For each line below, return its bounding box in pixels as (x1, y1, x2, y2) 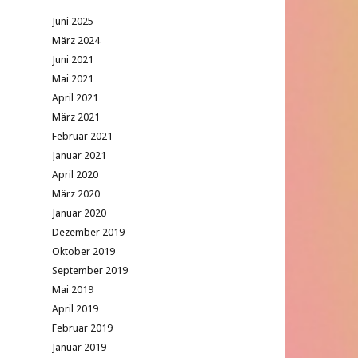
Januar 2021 (52, 149, 106, 161)
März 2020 (52, 188, 100, 200)
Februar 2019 (52, 322, 113, 334)
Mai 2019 (52, 284, 93, 296)
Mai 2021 (52, 73, 93, 85)
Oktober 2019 (52, 245, 115, 257)
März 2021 (52, 111, 100, 123)
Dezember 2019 (52, 226, 125, 238)
